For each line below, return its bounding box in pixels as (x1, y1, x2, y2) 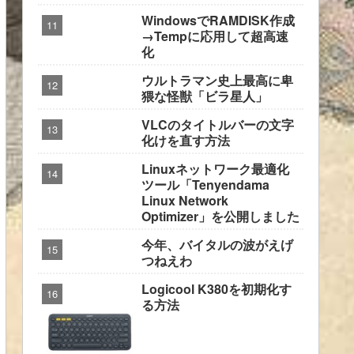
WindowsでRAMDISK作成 (141, 11, 295, 30)
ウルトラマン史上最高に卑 (141, 71, 293, 90)
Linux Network (141, 191, 228, 210)
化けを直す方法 (141, 131, 230, 150)
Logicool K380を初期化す (141, 280, 292, 299)
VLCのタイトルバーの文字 (141, 115, 294, 134)
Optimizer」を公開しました (141, 207, 299, 226)
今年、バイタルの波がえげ (141, 235, 293, 254)
